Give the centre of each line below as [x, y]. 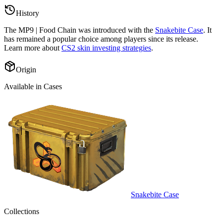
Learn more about [32, 48]
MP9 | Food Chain [47, 30]
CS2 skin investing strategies [106, 48]
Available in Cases [33, 87]
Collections [22, 212]
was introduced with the [115, 30]
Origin [26, 70]
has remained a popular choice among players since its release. [101, 39]
